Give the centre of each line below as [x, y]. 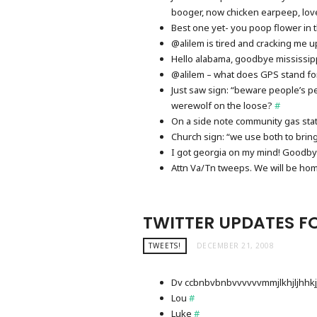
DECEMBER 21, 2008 [235, 245]
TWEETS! [165, 245]
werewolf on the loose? [223, 105]
